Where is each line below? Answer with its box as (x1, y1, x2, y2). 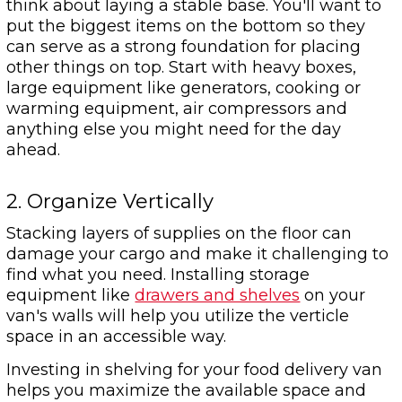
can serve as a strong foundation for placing (6, 37, 362, 57)
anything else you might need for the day (6, 119, 342, 140)
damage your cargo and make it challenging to (6, 244, 389, 265)
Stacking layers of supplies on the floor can (6, 223, 353, 244)
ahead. (6, 140, 61, 161)
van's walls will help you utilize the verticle (6, 306, 350, 327)
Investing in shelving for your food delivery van (6, 360, 383, 380)
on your (300, 285, 366, 306)
